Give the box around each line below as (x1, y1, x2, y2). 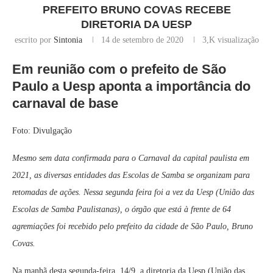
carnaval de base (12, 96, 118, 112)
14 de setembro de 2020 (101, 35, 183, 45)
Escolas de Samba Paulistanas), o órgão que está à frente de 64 (12, 205, 231, 214)
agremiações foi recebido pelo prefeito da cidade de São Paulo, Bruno (12, 222, 253, 232)
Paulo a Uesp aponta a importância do (12, 79, 250, 94)
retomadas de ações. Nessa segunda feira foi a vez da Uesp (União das (12, 188, 254, 197)
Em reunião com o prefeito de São (12, 62, 226, 77)
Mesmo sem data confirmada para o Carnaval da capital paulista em (12, 154, 249, 163)
